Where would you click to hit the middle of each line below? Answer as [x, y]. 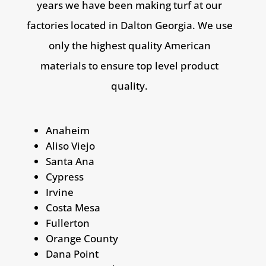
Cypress [64, 177]
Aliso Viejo [70, 146]
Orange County [82, 238]
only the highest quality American [129, 45]
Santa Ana [70, 161]
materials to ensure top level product [130, 66]
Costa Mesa [73, 208]
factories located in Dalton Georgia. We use [129, 25]
